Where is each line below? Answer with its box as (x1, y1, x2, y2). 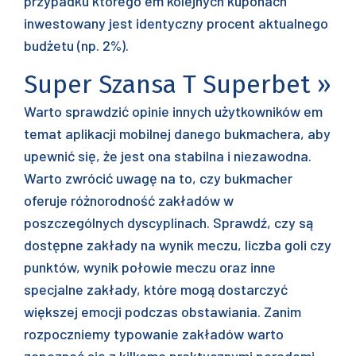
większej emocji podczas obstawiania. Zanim (24, 303, 301, 320)
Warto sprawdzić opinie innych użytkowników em (24, 103, 323, 120)
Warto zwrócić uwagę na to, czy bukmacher (24, 169, 292, 187)
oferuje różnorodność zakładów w (24, 192, 234, 209)
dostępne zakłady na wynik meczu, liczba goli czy (24, 236, 331, 253)
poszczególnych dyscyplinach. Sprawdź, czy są (24, 214, 313, 231)
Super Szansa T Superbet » (24, 69, 331, 99)
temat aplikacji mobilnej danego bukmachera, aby (24, 125, 331, 142)
